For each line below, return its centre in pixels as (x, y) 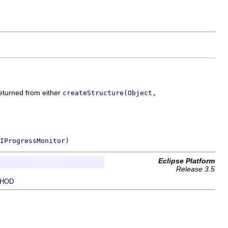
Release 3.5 (195, 169)
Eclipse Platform (187, 161)
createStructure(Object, (109, 93)
